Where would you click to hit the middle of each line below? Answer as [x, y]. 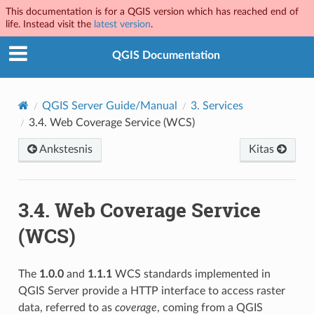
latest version [122, 24]
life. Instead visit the [50, 24]
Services [223, 105]
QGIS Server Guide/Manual [109, 105]
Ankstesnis [64, 149]
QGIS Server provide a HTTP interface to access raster [151, 291]
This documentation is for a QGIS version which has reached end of [152, 12]
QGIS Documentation [166, 56]
